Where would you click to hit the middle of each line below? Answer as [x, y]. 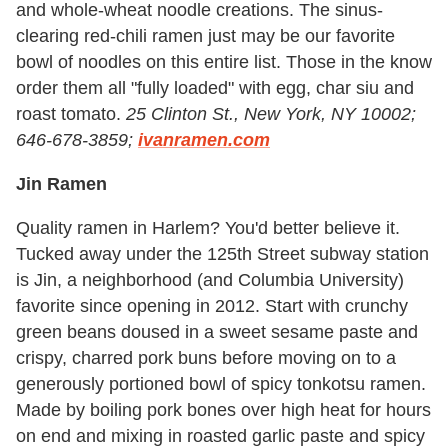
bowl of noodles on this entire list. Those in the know [224, 62]
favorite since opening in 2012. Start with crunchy [212, 306]
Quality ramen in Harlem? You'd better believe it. [208, 228]
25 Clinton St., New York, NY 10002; [271, 114]
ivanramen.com [204, 140]
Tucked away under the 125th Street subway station [222, 254]
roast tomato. [71, 114]
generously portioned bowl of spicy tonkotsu [190, 384]
